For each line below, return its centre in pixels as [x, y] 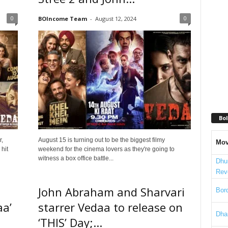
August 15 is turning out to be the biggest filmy [101, 140]
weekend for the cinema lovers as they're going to [106, 149]
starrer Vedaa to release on [110, 207]
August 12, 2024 [116, 19]
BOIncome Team [62, 19]
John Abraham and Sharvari [111, 192]
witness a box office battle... [76, 158]
